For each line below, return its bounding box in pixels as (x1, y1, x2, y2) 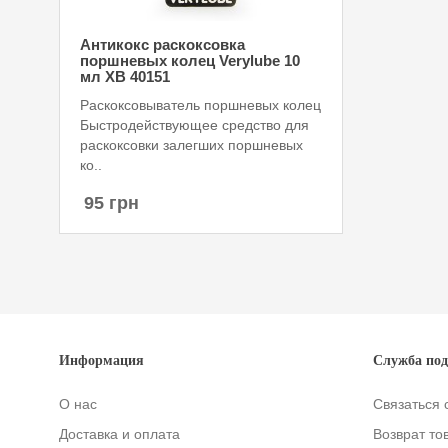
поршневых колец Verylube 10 (80, 52, 300, 69)
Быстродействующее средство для (80, 117, 309, 133)
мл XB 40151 (80, 68, 170, 85)
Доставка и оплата (59, 426, 180, 442)
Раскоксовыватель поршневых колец (80, 97, 321, 113)
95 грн (84, 193, 139, 213)
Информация (59, 353, 144, 368)
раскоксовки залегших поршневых (80, 137, 303, 153)
